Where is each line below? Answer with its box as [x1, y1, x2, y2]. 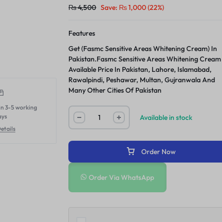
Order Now [141, 147, 176, 156]
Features [68, 29, 96, 38]
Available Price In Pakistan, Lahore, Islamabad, [68, 65, 212, 74]
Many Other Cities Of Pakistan [68, 86, 162, 95]
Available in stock [140, 112, 193, 122]
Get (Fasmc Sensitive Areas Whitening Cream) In [68, 44, 218, 53]
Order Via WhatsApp [88, 173, 154, 182]
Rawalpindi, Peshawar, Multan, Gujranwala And [68, 75, 216, 84]
